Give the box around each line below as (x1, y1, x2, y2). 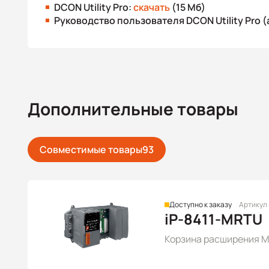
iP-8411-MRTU (165, 209, 262, 229)
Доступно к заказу (169, 199, 232, 210)
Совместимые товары (40, 143, 142, 156)
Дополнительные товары (28, 97, 238, 120)
